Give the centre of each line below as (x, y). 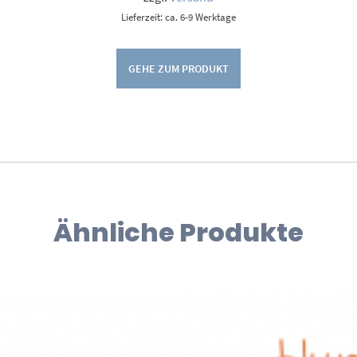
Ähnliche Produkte (178, 232)
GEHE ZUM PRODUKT (178, 68)
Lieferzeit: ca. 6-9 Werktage (178, 17)
